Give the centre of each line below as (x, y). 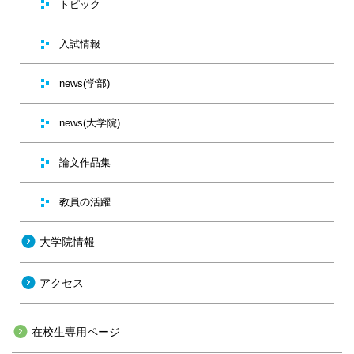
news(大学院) (90, 123)
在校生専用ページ (76, 332)
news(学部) (85, 84)
